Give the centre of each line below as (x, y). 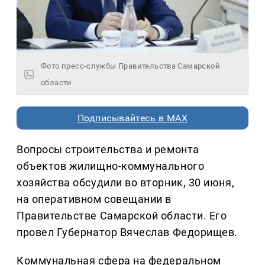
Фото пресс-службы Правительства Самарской (130, 66)
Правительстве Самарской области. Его (122, 216)
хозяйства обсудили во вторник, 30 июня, (126, 183)
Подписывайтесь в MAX (132, 118)
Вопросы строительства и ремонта (108, 150)
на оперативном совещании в (94, 199)
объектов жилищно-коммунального (111, 166)
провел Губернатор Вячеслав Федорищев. (127, 232)
